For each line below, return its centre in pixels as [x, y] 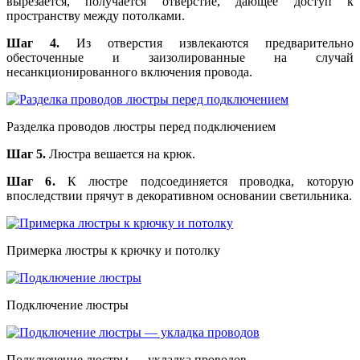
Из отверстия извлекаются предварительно [207, 43]
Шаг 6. [31, 182]
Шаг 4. [33, 43]
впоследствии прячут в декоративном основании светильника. [179, 196]
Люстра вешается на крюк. [121, 154]
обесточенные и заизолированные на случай [180, 58]
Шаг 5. [26, 154]
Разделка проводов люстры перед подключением [141, 127]
